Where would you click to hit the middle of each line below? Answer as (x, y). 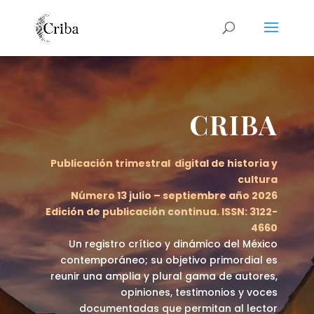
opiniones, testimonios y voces (199, 292)
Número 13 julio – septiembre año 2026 (175, 195)
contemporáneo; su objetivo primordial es (169, 260)
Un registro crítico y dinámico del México (173, 244)
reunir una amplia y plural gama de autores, (164, 276)
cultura (258, 179)
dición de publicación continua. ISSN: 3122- (165, 211)
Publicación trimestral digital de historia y (164, 163)
